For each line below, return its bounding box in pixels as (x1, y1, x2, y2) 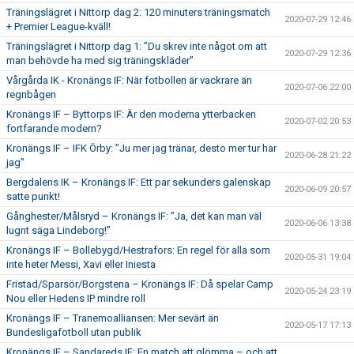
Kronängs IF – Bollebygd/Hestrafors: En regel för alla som (6, 244, 270, 256)
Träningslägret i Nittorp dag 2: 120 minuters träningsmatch (6, 6, 270, 18)
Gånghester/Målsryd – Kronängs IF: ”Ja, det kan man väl (6, 210, 262, 222)
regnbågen (6, 88, 56, 100)
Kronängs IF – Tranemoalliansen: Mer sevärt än (6, 312, 219, 324)
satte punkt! (6, 190, 60, 202)
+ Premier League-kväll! (6, 21, 111, 32)
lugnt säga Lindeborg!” (6, 224, 111, 236)
